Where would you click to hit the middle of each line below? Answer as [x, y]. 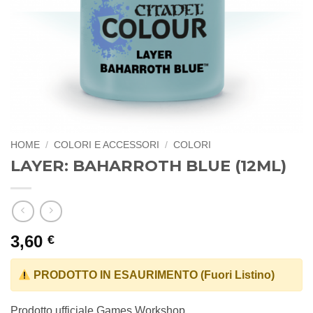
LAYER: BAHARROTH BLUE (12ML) [148, 165]
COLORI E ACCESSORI [107, 145]
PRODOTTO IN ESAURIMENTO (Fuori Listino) [153, 275]
